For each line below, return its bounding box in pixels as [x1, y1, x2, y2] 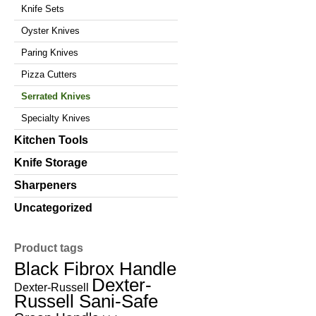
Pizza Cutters [21, 68, 77, 80]
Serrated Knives [21, 90, 90, 102]
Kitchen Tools [14, 133, 88, 146]
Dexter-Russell [14, 280, 89, 293]
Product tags [14, 241, 83, 254]
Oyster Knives [21, 25, 80, 36]
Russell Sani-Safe [14, 290, 158, 312]
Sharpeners [14, 178, 77, 191]
